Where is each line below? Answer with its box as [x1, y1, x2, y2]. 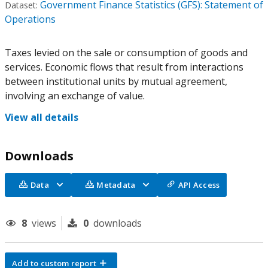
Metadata [96, 179, 136, 190]
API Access [178, 179, 220, 190]
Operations [5, 13, 56, 26]
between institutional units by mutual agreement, [5, 75, 227, 88]
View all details [5, 111, 78, 124]
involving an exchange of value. [5, 89, 145, 102]
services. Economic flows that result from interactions [5, 60, 243, 74]
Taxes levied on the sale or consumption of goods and [5, 46, 248, 59]
